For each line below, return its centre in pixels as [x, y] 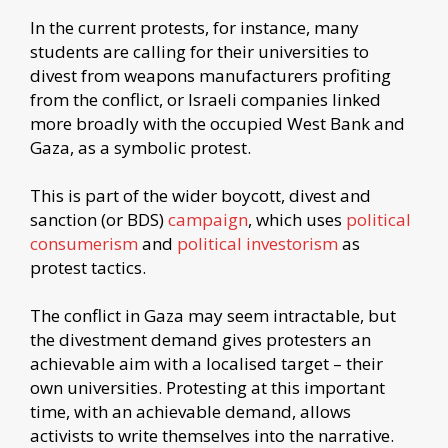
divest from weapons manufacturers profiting [210, 75]
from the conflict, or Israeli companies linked [205, 99]
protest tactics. [88, 267]
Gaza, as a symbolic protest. [140, 147]
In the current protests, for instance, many [194, 27]
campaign [208, 219]
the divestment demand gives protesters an [200, 339]
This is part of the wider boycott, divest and [200, 195]
